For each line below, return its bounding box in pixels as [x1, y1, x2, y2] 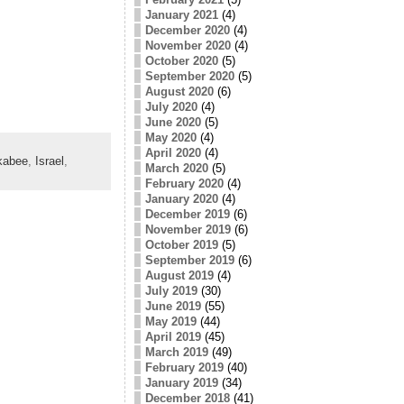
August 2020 [144, 84, 214, 98]
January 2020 [144, 191, 218, 206]
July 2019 [144, 283, 197, 298]
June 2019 [144, 298, 201, 313]
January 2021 [144, 7, 218, 22]
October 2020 [144, 53, 218, 68]
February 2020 [144, 176, 224, 190]
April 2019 [144, 329, 201, 344]
